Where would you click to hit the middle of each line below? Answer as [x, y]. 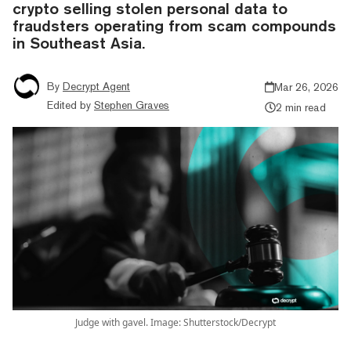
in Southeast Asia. [79, 42]
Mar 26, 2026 [306, 87]
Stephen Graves [132, 105]
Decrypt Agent [96, 86]
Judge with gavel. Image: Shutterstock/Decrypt [175, 322]
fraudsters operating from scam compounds [174, 25]
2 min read [300, 107]
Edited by [69, 105]
